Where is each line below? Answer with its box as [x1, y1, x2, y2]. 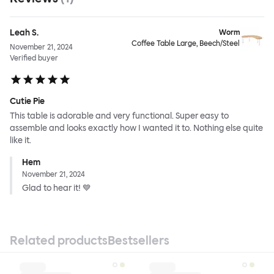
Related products [10, 233, 108, 248]
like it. [10, 135, 31, 146]
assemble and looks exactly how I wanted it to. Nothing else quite [10, 123, 263, 134]
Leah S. [10, 28, 39, 39]
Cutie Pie [10, 96, 45, 107]
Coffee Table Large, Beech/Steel [131, 39, 240, 48]
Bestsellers [108, 233, 169, 248]
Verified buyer [10, 54, 58, 63]
